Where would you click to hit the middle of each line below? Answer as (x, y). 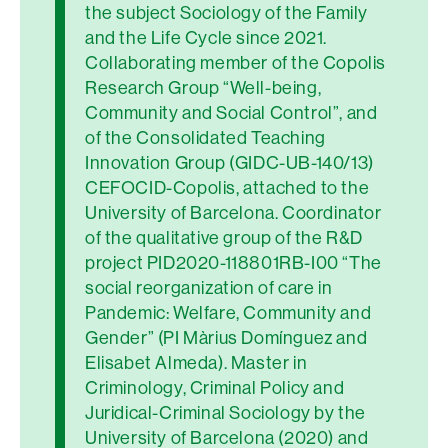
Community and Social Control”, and (231, 112)
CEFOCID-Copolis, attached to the (227, 187)
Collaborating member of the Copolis (236, 62)
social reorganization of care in (209, 287)
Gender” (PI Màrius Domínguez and (226, 337)
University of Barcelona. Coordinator (233, 212)
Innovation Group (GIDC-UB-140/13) (229, 162)
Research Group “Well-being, (203, 87)
